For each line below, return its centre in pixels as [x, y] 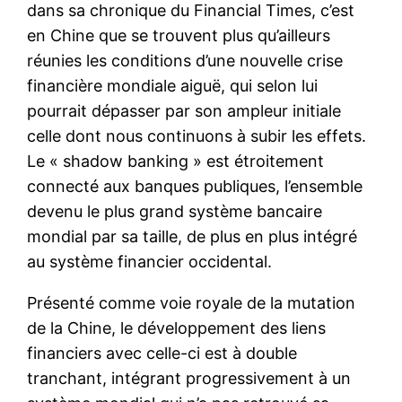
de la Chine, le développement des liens [177, 328]
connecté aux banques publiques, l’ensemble [195, 186]
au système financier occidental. [150, 261]
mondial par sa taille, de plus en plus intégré [192, 236]
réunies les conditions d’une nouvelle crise [185, 60]
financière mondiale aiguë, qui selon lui [173, 85]
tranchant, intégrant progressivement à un [189, 378]
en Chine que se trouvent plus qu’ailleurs [179, 35]
